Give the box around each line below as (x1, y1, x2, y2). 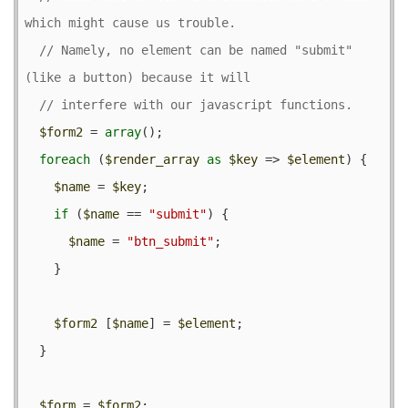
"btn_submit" (127, 233, 214, 249)
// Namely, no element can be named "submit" (39, 42, 352, 57)
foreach (39, 151, 90, 167)
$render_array (105, 151, 199, 167)
